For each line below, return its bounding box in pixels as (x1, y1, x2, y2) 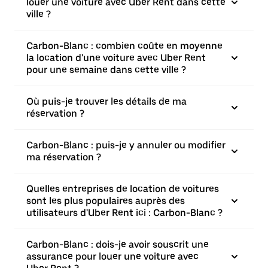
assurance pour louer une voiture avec (26, 251, 199, 262)
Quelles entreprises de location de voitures (26, 183, 219, 194)
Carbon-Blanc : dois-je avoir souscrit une (26, 239, 209, 250)
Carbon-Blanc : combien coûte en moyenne (26, 40, 223, 51)
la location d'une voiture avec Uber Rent (26, 52, 206, 63)
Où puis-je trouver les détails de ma (26, 96, 187, 107)
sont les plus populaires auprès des (26, 195, 185, 206)
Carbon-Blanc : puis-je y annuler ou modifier (26, 139, 226, 151)
